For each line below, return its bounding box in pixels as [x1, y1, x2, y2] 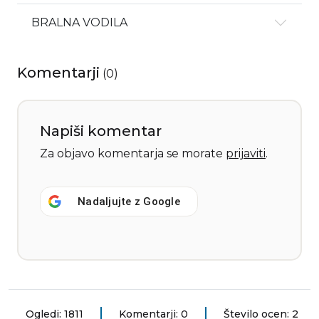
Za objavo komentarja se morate [40, 147, 226, 161]
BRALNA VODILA [31, 16, 127, 30]
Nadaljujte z [78, 195, 144, 209]
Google [143, 195, 180, 209]
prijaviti [226, 147, 266, 161]
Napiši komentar [40, 122, 162, 140]
